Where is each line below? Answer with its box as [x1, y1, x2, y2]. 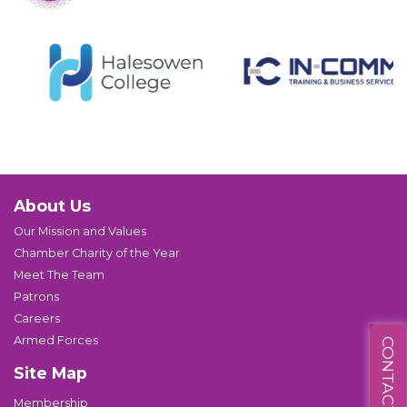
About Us [14, 196, 91, 215]
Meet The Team [14, 268, 104, 282]
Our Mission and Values [14, 224, 146, 238]
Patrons [14, 290, 59, 303]
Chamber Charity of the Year [14, 246, 180, 260]
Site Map [14, 363, 87, 382]
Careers [14, 312, 60, 325]
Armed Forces [14, 333, 98, 347]
